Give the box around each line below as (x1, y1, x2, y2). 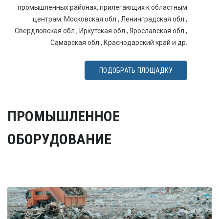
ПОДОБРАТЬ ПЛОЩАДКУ (99, 66, 173, 74)
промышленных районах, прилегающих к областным (18, 3, 187, 11)
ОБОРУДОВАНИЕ (7, 131, 111, 148)
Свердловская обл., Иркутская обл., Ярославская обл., (15, 27, 187, 35)
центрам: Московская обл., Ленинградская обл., (33, 15, 187, 23)
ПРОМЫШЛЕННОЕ (7, 108, 120, 125)
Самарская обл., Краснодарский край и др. (50, 39, 187, 46)
